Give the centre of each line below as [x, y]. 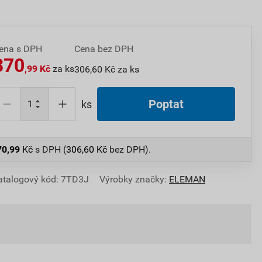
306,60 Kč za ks [107, 69]
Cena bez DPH [104, 49]
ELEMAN [187, 179]
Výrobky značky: [133, 179]
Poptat [166, 104]
